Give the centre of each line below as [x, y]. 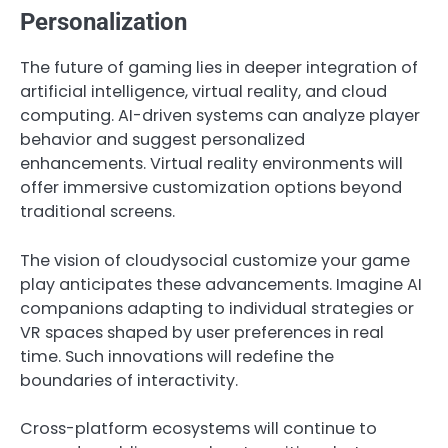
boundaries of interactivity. [129, 380]
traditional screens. [97, 212]
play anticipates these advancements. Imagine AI [221, 284]
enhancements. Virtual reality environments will [211, 164]
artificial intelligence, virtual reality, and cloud [203, 92]
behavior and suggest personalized [162, 140]
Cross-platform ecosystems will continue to [198, 428]
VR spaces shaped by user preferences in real [202, 332]
